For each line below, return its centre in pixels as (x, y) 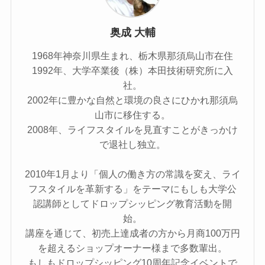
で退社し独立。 (132, 145)
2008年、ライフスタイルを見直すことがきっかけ (132, 130)
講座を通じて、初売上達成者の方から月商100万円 (132, 233)
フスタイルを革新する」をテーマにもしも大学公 (132, 189)
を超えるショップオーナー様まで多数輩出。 (132, 248)
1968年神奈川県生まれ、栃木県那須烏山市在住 (132, 56)
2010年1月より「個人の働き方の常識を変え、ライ (132, 174)
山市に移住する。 (132, 115)
